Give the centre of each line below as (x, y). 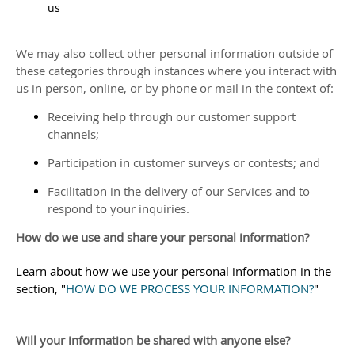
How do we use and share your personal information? (162, 237)
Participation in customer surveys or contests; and (184, 162)
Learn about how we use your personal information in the (174, 271)
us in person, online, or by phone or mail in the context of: (175, 88)
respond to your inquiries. (118, 208)
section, (38, 288)
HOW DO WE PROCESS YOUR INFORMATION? (190, 288)
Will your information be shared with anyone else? (153, 340)
